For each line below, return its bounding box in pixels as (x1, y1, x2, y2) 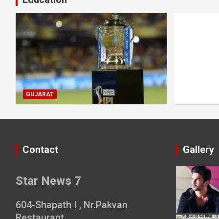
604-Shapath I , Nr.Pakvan (16, 198, 128, 211)
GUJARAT (26, 90, 54, 98)
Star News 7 (16, 174, 81, 188)
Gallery (182, 143, 214, 155)
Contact (22, 143, 58, 155)
